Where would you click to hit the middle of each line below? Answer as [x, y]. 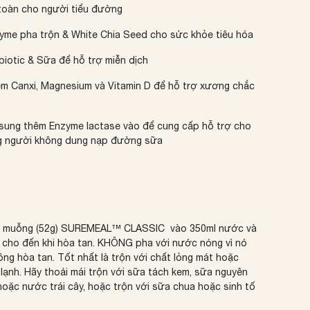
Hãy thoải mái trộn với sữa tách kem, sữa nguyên [136, 272]
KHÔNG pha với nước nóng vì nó [173, 243]
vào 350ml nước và [211, 228]
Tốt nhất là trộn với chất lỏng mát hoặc [148, 257]
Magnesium [67, 86]
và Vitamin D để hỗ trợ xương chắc [174, 86]
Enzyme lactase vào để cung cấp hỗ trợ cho [151, 126]
